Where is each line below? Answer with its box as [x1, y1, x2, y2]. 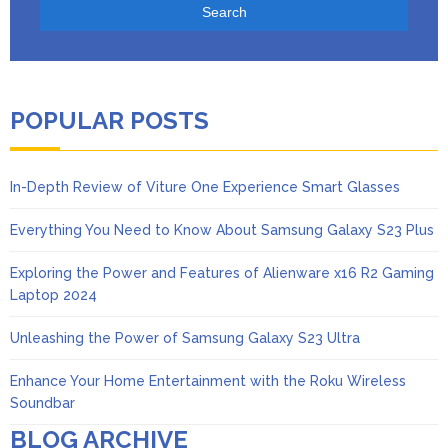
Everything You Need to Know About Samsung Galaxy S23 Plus [10, 221, 434, 238]
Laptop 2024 [10, 286, 97, 303]
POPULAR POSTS [10, 105, 209, 135]
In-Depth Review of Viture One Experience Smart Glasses [10, 178, 400, 195]
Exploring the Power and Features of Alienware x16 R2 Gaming [10, 264, 434, 281]
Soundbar [10, 394, 75, 411]
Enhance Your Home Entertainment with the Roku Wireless [10, 372, 406, 389]
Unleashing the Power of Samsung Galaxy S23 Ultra [10, 329, 360, 346]
